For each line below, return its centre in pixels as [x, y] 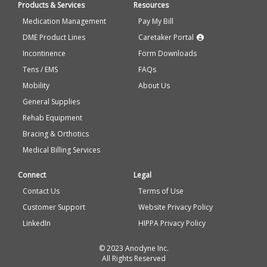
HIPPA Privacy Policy [172, 223]
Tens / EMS [40, 70]
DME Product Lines [54, 38]
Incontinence [44, 54]
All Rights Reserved [133, 259]
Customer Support [54, 207]
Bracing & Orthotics [55, 134]
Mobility [36, 86]
